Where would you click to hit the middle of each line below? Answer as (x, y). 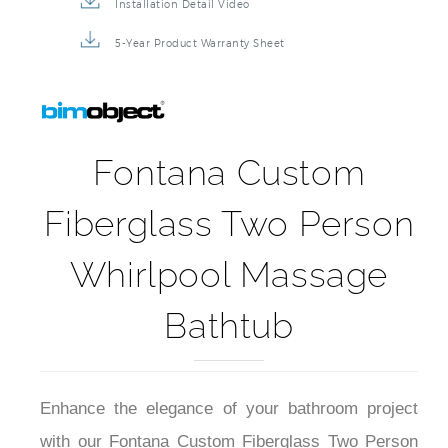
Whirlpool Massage (229, 275)
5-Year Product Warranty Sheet (200, 43)
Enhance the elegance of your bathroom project (229, 409)
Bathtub (229, 326)
